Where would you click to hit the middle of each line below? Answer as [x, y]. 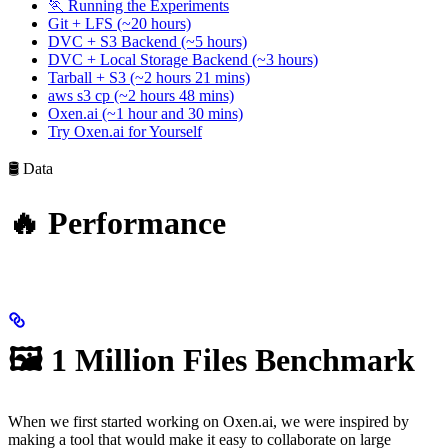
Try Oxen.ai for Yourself [125, 131]
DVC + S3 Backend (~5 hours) [147, 41]
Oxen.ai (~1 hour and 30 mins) [145, 113]
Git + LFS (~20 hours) [119, 23]
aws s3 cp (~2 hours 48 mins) [141, 95]
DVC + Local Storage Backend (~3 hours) [183, 59]
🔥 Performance [117, 222]
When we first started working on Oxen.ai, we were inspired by [208, 421]
